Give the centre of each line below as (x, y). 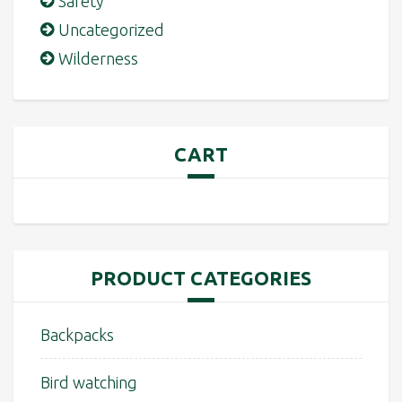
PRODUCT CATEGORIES (201, 279)
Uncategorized (111, 30)
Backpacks (77, 335)
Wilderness (98, 59)
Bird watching (89, 383)
